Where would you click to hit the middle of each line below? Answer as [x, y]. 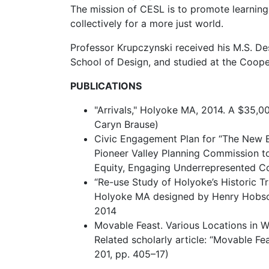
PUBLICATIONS [106, 86]
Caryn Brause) [126, 124]
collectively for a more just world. [148, 23]
